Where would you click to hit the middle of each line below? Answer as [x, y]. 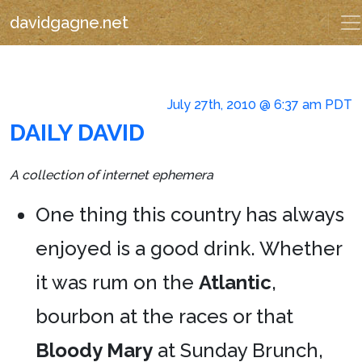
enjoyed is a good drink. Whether [189, 248]
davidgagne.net [69, 23]
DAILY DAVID [77, 133]
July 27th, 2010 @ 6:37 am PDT [260, 105]
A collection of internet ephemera [112, 175]
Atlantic [235, 282]
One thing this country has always [190, 215]
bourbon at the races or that [164, 316]
